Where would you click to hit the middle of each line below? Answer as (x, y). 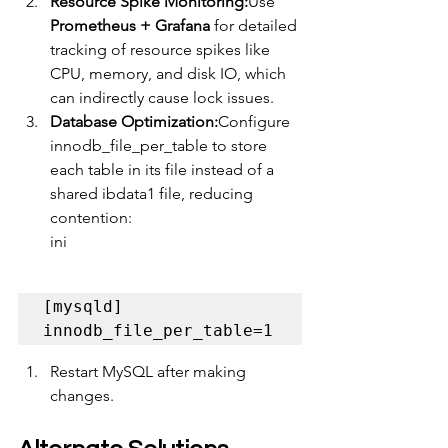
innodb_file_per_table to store (160, 146)
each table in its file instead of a (164, 170)
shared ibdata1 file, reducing (153, 194)
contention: (91, 218)
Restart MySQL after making (150, 372)
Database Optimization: (134, 122)
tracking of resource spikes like (162, 50)
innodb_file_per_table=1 (158, 331)
